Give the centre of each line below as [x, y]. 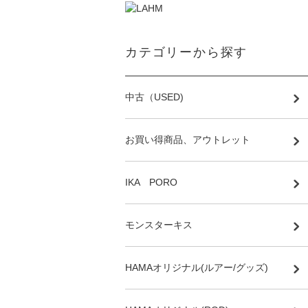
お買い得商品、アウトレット [188, 139]
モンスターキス [159, 224]
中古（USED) [154, 97]
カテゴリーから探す [187, 52]
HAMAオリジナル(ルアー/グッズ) [197, 267]
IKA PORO [151, 182]
